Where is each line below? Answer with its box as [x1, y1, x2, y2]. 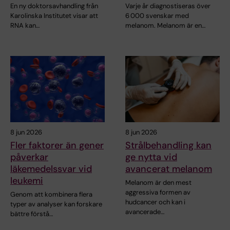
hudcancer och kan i [125, 198, 185, 207]
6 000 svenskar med [125, 11, 189, 21]
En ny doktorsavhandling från [10, 2, 98, 11]
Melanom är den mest [125, 178, 191, 187]
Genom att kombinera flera [10, 190, 92, 199]
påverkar [10, 151, 48, 164]
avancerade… [125, 207, 164, 217]
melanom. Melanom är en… [125, 21, 205, 30]
